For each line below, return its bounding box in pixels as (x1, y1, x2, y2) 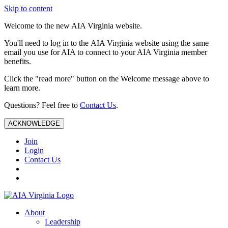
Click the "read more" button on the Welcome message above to (4, 74, 209, 83)
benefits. (4, 57, 31, 66)
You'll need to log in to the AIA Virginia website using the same (4, 39, 209, 47)
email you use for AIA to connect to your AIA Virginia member (4, 48, 207, 56)
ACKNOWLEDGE (8, 120, 60, 127)
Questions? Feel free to (4, 101, 80, 109)
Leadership (45, 217, 80, 226)
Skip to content (4, 4, 52, 13)
